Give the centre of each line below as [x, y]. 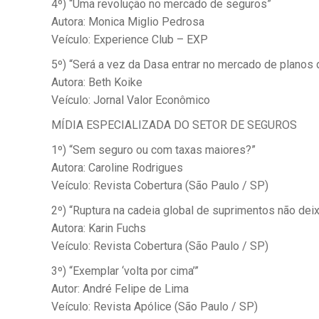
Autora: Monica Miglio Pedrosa [128, 22]
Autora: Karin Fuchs [99, 228]
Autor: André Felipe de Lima [120, 289]
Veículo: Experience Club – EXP [130, 40]
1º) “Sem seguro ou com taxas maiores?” [153, 150]
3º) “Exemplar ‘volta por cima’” [125, 271]
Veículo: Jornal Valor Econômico [131, 100]
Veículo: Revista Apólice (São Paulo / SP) [155, 307]
